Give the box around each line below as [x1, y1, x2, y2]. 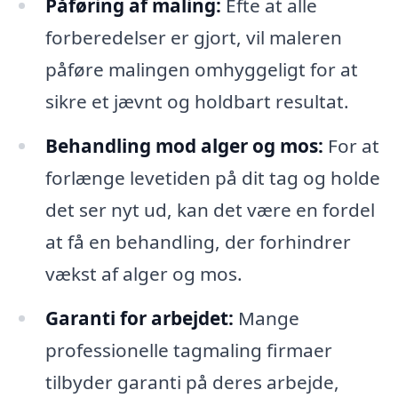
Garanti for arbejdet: [44, 306, 234, 331]
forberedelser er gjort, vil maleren [44, 25, 342, 51]
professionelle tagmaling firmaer [44, 338, 332, 363]
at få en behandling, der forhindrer [44, 229, 351, 255]
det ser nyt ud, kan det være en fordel [44, 197, 375, 223]
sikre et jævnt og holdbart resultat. [44, 89, 349, 115]
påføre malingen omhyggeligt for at [44, 57, 358, 83]
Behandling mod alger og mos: [44, 133, 323, 159]
